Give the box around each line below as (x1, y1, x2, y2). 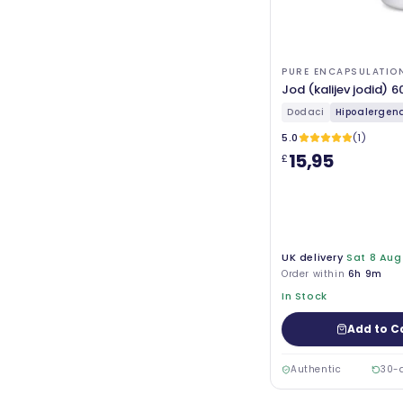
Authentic (291, 362, 342, 376)
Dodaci (287, 105, 325, 119)
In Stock (282, 288, 327, 303)
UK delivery (282, 249, 344, 264)
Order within (282, 266, 348, 281)
